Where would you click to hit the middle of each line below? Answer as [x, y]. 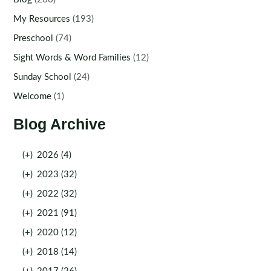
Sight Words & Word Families [72, 57]
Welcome [33, 96]
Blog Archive [60, 125]
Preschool [34, 38]
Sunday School [43, 77]
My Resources [42, 19]
